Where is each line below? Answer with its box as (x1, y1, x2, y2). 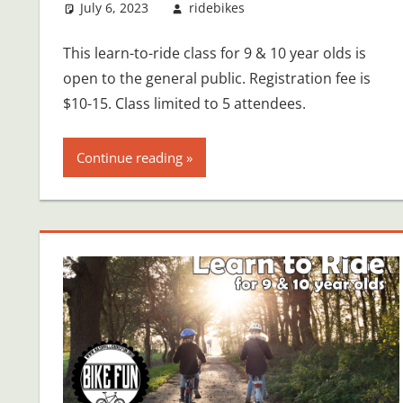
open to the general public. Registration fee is (62, 67, 371, 88)
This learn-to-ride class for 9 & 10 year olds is (62, 42, 366, 63)
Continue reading (76, 148, 183, 166)
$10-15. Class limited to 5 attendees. (62, 93, 306, 113)
